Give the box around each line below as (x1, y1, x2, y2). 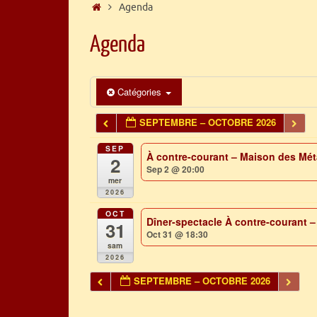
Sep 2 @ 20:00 (146, 162, 205, 175)
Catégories (117, 85, 164, 99)
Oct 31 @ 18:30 (146, 227, 209, 241)
